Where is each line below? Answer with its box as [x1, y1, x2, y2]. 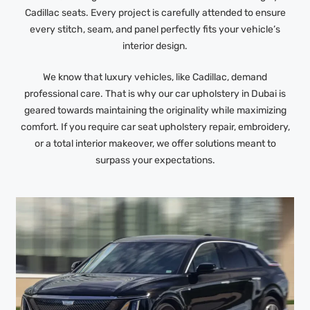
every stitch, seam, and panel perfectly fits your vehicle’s [30, 24, 280, 36]
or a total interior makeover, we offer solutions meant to [34, 138, 276, 150]
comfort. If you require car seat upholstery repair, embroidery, [20, 121, 290, 134]
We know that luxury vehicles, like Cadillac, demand [43, 71, 267, 84]
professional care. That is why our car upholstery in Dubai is [24, 88, 286, 100]
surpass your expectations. [95, 154, 215, 167]
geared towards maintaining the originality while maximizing [24, 104, 286, 117]
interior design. [122, 40, 188, 53]
